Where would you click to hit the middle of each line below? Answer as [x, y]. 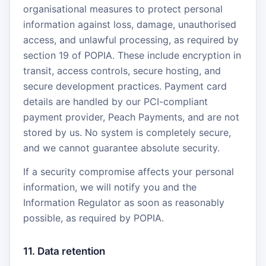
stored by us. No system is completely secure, [127, 132]
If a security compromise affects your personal [129, 172]
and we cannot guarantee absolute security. [121, 148]
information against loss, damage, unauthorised [130, 24]
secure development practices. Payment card [125, 86]
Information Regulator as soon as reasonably [124, 202]
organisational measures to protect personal [123, 9]
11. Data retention [64, 251]
